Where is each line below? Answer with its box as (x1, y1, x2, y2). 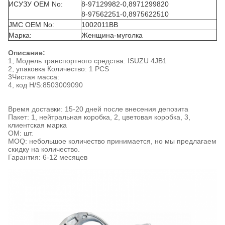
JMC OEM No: (9, 21, 54, 29)
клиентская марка (8, 121, 67, 129)
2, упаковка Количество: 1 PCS (8, 65, 109, 73)
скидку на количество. (8, 145, 80, 153)
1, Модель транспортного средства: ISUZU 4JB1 (8, 57, 167, 65)
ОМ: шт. (8, 129, 33, 137)
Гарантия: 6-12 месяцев (8, 153, 87, 161)
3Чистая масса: (8, 73, 59, 81)
